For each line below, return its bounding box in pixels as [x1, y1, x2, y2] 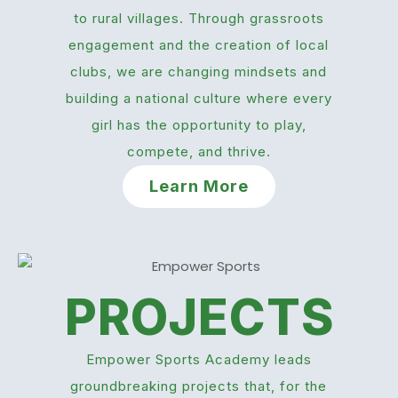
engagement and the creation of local [68, 36, 330, 53]
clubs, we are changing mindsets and [70, 62, 328, 80]
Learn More [149, 176, 249, 195]
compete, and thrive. [126, 142, 271, 160]
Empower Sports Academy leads [85, 351, 312, 369]
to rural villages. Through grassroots [73, 9, 324, 27]
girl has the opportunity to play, [91, 115, 306, 133]
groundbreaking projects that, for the [70, 378, 328, 395]
